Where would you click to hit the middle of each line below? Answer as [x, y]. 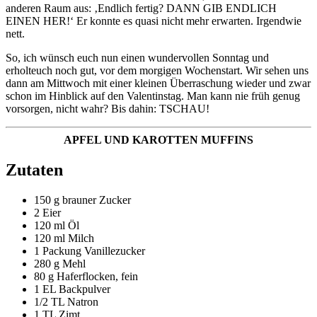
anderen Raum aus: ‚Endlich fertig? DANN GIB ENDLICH [141, 8]
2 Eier [47, 213]
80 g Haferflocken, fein [86, 277]
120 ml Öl [57, 226]
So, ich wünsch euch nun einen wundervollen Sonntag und [137, 58]
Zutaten [34, 170]
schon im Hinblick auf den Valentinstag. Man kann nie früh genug [153, 96]
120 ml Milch [64, 238]
